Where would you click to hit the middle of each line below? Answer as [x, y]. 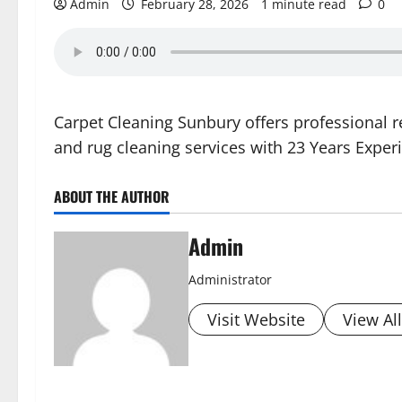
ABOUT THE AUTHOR [112, 197]
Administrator [230, 280]
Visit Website [256, 319]
